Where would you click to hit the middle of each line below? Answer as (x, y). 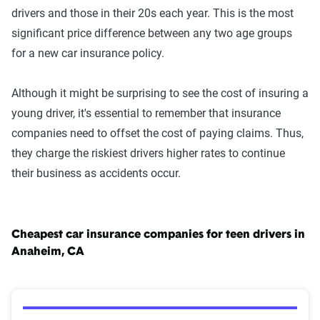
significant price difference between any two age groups (152, 34)
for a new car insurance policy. (88, 54)
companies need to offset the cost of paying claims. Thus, (157, 134)
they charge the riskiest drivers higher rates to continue (148, 154)
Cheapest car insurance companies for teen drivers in (158, 235)
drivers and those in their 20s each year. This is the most (152, 14)
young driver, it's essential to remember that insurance (146, 114)
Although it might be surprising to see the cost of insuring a (160, 94)
